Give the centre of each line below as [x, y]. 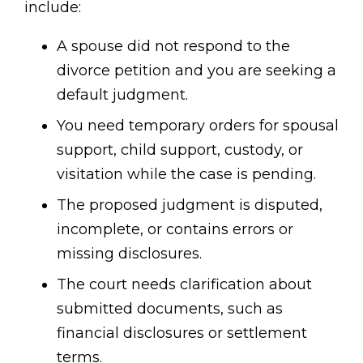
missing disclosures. [129, 254]
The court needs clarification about [184, 285]
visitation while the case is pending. [186, 175]
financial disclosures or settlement [182, 333]
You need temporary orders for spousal [198, 126]
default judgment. [122, 95]
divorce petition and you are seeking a [196, 71]
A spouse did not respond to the [173, 47]
